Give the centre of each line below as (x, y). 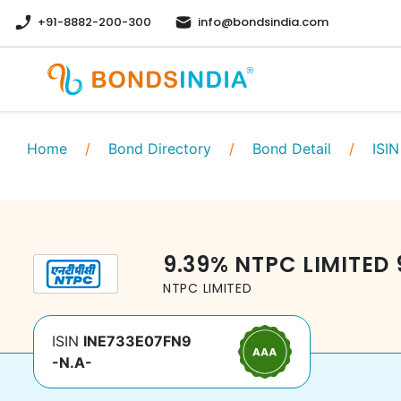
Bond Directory (160, 149)
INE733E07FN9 (137, 341)
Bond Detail (292, 149)
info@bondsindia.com (263, 22)
